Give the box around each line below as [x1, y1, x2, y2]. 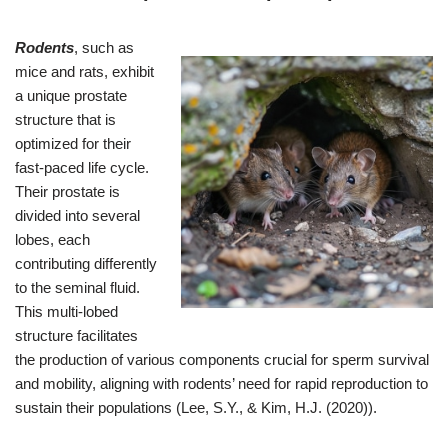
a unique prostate [15, 86, 127, 104]
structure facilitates [15, 326, 138, 344]
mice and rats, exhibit [15, 62, 154, 80]
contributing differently [15, 254, 157, 272]
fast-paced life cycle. [15, 158, 149, 176]
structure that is [15, 110, 116, 128]
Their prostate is [15, 182, 120, 200]
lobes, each [15, 230, 90, 248]
